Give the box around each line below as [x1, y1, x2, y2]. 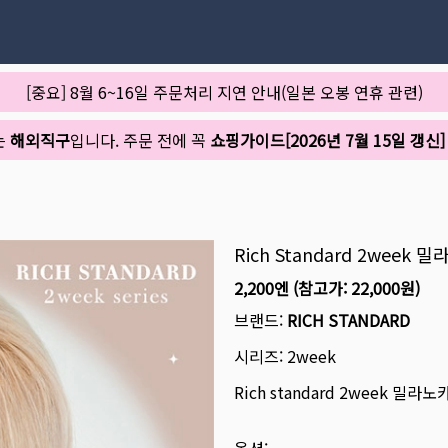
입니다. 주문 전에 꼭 [70, 128, 210, 152]
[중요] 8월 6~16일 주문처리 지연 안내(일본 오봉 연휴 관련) [25, 80, 423, 104]
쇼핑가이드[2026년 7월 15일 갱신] [210, 128, 445, 152]
